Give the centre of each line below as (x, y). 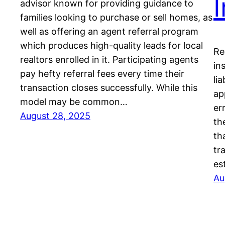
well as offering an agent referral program (109, 31)
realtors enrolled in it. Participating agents (109, 59)
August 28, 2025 (55, 116)
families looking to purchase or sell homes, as (116, 17)
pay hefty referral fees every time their (102, 73)
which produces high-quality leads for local (111, 45)
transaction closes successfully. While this (109, 87)
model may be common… (74, 101)
